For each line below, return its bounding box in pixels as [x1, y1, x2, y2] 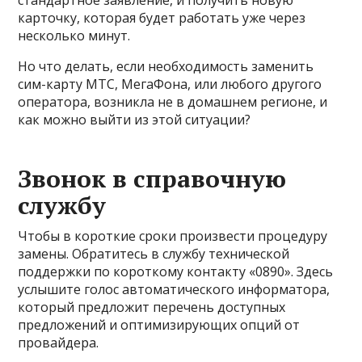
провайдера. [18, 333, 99, 351]
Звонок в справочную [18, 162, 287, 195]
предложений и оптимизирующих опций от [18, 315, 301, 334]
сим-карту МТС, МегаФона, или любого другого [18, 74, 322, 93]
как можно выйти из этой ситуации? [18, 110, 251, 128]
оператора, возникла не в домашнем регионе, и [18, 92, 328, 111]
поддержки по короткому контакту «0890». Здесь [18, 262, 334, 280]
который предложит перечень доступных [18, 297, 286, 316]
